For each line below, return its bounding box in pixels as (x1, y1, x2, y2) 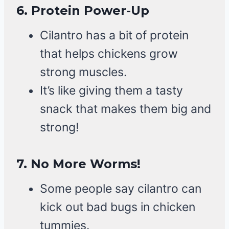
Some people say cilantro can (40, 181, 201, 196)
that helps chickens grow (40, 47, 178, 61)
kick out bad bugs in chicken (40, 200, 195, 215)
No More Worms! (31, 156, 141, 172)
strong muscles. (40, 65, 127, 80)
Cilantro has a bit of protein (40, 28, 189, 43)
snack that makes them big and (40, 102, 211, 117)
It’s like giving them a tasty (40, 83, 183, 98)
